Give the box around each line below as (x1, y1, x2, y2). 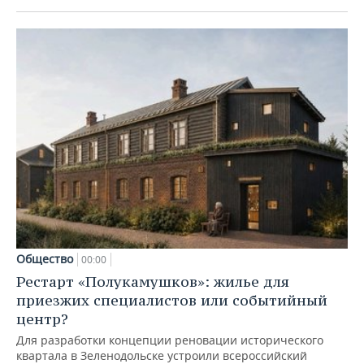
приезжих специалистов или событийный (16, 291, 327, 310)
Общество (16, 251, 73, 267)
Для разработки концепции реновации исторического (16, 332, 323, 349)
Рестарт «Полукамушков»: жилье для (16, 272, 289, 292)
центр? (16, 310, 68, 329)
